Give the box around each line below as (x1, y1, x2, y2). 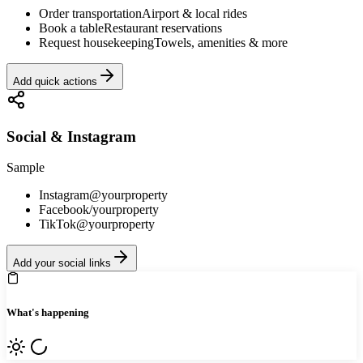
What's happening (6, 305, 89, 318)
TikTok (39, 217, 76, 232)
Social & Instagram (6, 127, 136, 145)
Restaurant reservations (104, 20, 222, 35)
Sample (6, 160, 45, 175)
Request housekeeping (39, 35, 154, 49)
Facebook (39, 203, 89, 217)
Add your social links (13, 257, 111, 270)
